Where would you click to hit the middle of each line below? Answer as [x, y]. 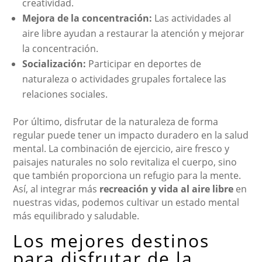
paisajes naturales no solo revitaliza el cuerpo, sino [125, 162]
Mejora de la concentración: [87, 18]
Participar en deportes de [144, 63]
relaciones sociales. [65, 94]
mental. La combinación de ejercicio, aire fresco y [121, 148]
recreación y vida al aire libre [167, 189]
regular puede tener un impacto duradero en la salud [131, 135]
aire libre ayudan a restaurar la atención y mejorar [134, 33]
